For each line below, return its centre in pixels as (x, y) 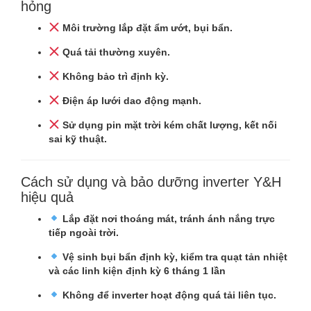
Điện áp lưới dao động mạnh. (132, 100)
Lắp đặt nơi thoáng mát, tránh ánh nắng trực (168, 218)
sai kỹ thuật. (78, 138)
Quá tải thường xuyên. (116, 52)
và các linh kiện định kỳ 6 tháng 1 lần (137, 270)
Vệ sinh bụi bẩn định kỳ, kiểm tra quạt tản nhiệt (175, 257)
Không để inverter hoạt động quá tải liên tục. (169, 295)
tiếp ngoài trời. (84, 232)
